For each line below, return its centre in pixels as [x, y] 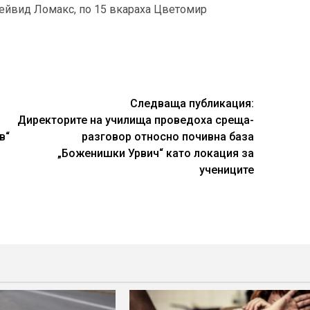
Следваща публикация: [192, 103]
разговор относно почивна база [168, 136]
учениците [227, 170]
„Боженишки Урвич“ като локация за [156, 153]
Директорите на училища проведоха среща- [136, 120]
